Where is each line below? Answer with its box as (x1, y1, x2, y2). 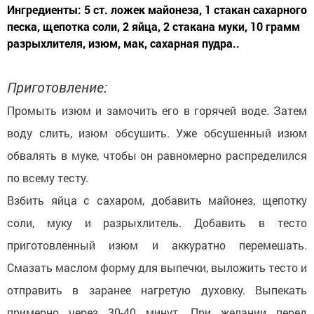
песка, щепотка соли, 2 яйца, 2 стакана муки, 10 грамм (7, 19, 300, 34)
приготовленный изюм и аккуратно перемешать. (7, 238, 307, 253)
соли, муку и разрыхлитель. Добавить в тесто (7, 215, 307, 231)
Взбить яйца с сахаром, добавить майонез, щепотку (7, 193, 307, 208)
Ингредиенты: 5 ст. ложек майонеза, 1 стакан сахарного (7, 2, 307, 18)
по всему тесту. (7, 170, 88, 186)
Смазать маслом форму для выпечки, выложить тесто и (7, 260, 307, 275)
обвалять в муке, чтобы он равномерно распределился (7, 148, 307, 163)
